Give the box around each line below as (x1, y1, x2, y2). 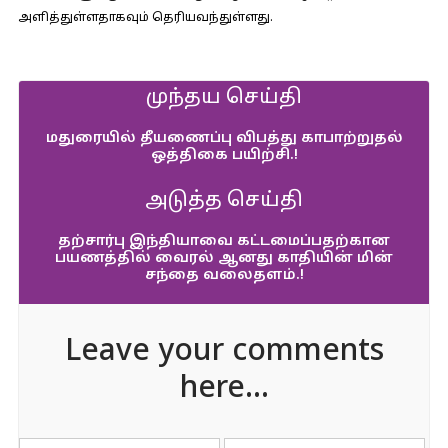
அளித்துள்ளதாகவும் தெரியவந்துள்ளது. (17, 11, 273, 25)
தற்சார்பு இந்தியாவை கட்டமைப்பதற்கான (58, 233, 390, 250)
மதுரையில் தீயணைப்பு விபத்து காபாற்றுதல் (45, 130, 403, 147)
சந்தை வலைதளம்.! (144, 267, 304, 284)
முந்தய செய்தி (146, 86, 302, 110)
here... (179, 371, 269, 408)
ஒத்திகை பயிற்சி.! (150, 147, 298, 164)
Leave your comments (64, 334, 384, 371)
